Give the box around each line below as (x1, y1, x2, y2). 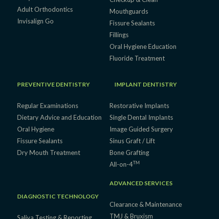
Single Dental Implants (109, 113, 173, 122)
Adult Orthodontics (17, 5, 73, 14)
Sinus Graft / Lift (109, 137, 155, 145)
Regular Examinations (17, 102, 78, 110)
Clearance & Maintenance (109, 200, 182, 209)
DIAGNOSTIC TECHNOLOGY (17, 193, 99, 200)
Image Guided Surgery (109, 125, 173, 133)
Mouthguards (109, 7, 148, 16)
